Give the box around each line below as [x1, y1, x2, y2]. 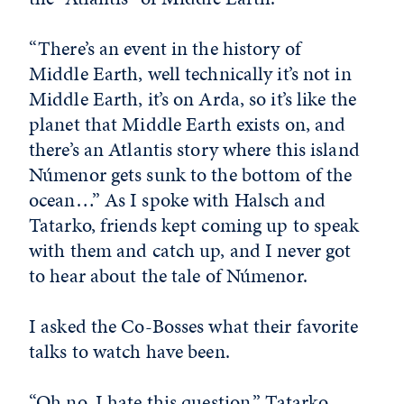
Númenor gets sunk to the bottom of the [29, 161, 353, 188]
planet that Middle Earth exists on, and [29, 110, 346, 138]
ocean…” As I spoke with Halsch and [29, 186, 326, 214]
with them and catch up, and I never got [29, 236, 352, 264]
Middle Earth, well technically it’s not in [29, 60, 352, 87]
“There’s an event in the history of [29, 34, 301, 62]
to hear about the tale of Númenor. [29, 262, 308, 289]
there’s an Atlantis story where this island [29, 135, 360, 163]
